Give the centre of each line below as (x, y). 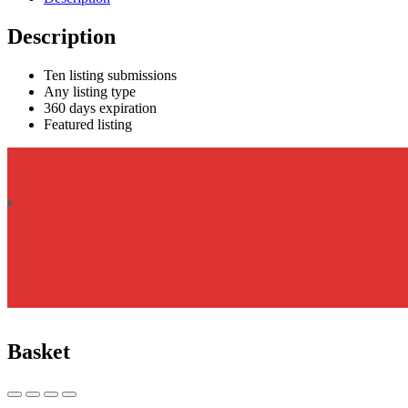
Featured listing (88, 124)
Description (61, 36)
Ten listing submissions (110, 75)
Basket (39, 351)
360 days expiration (100, 107)
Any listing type (90, 91)
